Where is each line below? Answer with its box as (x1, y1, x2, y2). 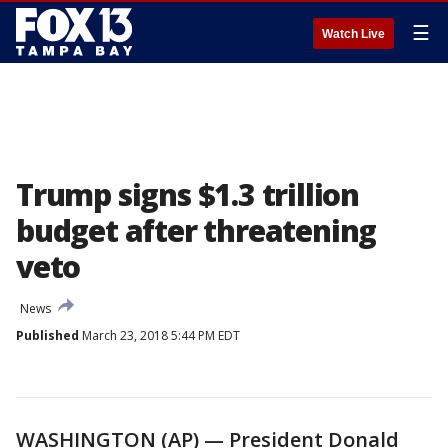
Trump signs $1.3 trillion (16, 174, 359, 215)
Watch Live (322, 27, 385, 41)
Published (16, 327, 79, 344)
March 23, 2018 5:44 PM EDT (79, 327, 240, 344)
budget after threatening (16, 210, 377, 251)
